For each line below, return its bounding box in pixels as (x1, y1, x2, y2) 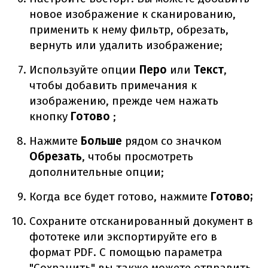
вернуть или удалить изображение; (29, 38, 223, 52)
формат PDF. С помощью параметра (29, 245, 223, 259)
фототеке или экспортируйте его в (29, 229, 218, 243)
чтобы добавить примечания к (29, 78, 197, 92)
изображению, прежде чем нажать (29, 93, 219, 108)
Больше (78, 133, 123, 148)
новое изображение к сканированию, (29, 7, 236, 21)
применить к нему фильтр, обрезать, (29, 22, 229, 36)
